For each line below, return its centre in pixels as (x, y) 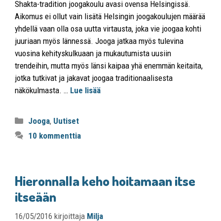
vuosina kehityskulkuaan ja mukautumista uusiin (93, 54)
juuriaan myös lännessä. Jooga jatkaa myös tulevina (99, 41)
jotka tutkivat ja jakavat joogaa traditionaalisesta (94, 78)
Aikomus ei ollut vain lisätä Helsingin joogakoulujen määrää (110, 17)
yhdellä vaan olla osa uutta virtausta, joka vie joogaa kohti (108, 29)
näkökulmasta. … (42, 91)
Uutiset (66, 121)
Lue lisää (85, 91)
